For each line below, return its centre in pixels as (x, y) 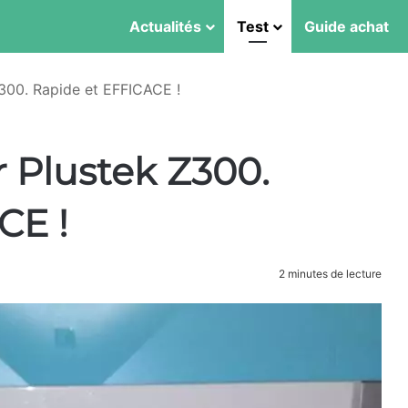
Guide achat (347, 26)
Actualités (165, 26)
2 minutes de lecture (329, 274)
